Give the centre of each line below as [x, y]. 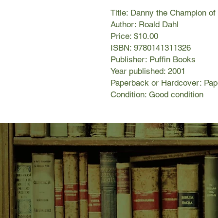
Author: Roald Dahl [145, 25]
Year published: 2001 [148, 71]
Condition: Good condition [157, 95]
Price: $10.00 [134, 36]
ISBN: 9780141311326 [151, 48]
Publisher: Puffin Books [153, 60]
